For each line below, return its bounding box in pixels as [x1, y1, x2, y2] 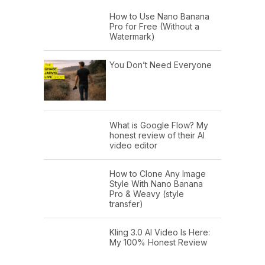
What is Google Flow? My [109, 119, 208, 130]
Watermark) [109, 31, 155, 42]
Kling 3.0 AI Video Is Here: [109, 227, 210, 237]
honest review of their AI [109, 130, 205, 140]
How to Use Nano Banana [109, 11, 209, 22]
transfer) [109, 198, 143, 209]
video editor [109, 140, 157, 150]
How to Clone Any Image [109, 168, 206, 179]
